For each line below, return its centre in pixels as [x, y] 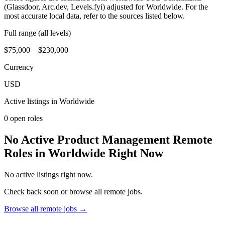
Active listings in [32, 101]
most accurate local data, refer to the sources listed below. [94, 16]
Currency [19, 67]
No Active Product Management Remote [108, 139]
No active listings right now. [48, 174]
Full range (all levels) [37, 33]
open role [24, 118]
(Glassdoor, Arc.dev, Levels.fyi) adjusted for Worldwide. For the [106, 7]
